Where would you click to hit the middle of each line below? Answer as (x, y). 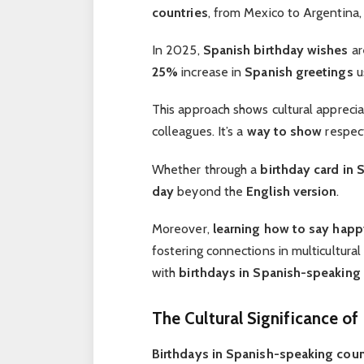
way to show (284, 132)
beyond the (210, 191)
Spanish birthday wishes (275, 50)
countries (180, 13)
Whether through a (206, 169)
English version (292, 191)
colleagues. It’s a (199, 132)
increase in (212, 72)
